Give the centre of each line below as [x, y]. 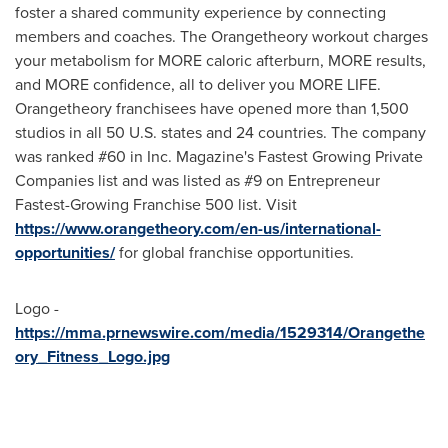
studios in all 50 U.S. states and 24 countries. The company [220, 132]
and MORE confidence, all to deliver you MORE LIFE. [198, 84]
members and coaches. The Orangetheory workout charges [221, 36]
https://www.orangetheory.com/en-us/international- [198, 228]
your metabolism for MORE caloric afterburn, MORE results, [220, 60]
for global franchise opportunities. [234, 252]
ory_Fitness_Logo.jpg [92, 356]
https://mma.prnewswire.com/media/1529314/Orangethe [220, 332]
